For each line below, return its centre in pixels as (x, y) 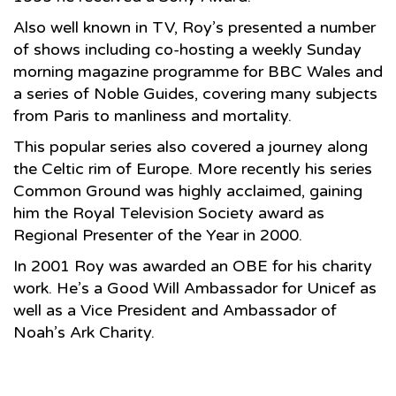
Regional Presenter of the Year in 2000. (158, 235)
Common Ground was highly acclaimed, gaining (188, 190)
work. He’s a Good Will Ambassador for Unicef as (195, 288)
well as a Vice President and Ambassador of (175, 310)
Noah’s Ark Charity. (84, 332)
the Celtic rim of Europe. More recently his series (193, 168)
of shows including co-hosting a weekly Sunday (187, 49)
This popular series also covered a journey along (190, 146)
